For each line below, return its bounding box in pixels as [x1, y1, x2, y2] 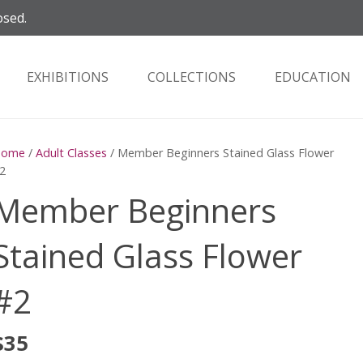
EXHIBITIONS [27, 68, 109, 86]
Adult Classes [35, 145, 107, 160]
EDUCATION [275, 68, 351, 86]
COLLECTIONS [147, 68, 236, 86]
